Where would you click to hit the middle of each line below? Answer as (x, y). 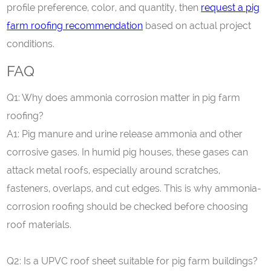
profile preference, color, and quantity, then (103, 8)
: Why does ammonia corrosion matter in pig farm (129, 98)
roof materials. (39, 225)
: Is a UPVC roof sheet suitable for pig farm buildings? (139, 261)
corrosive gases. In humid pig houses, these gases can (128, 152)
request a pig (230, 8)
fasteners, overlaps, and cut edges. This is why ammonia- (134, 188)
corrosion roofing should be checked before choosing (128, 207)
